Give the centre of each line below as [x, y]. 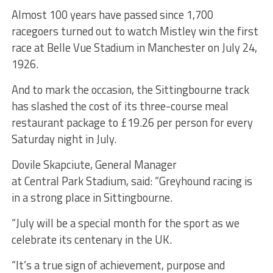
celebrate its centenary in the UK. [91, 239]
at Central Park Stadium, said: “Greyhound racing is [132, 181]
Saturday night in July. [64, 139]
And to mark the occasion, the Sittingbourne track [130, 89]
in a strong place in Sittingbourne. [92, 197]
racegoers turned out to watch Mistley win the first [135, 31]
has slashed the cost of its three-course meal [120, 106]
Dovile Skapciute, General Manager [94, 164]
